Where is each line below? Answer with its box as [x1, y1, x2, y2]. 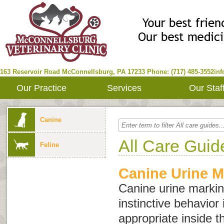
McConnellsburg [62, 68, 113, 75]
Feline [40, 141, 59, 148]
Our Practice [16, 82, 66, 93]
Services [106, 82, 141, 93]
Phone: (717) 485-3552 [147, 68, 214, 75]
